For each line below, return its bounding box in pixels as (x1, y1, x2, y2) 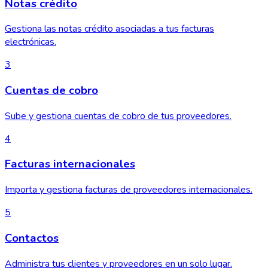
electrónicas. (5, 35, 56, 49)
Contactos (5, 230, 59, 246)
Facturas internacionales (5, 156, 135, 172)
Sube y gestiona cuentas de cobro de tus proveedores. (5, 109, 232, 123)
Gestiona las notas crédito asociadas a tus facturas (5, 22, 214, 36)
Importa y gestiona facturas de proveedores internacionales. (5, 183, 252, 197)
